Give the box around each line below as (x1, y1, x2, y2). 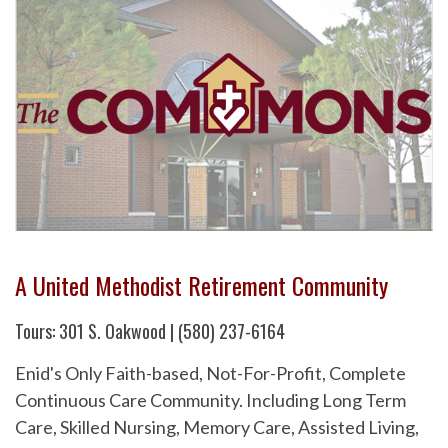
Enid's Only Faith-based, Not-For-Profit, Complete (15, 361, 406, 384)
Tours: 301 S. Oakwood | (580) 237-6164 (15, 317, 285, 344)
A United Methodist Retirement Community (15, 266, 388, 303)
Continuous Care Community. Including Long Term (15, 388, 406, 411)
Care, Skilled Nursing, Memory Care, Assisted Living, (15, 415, 419, 438)
